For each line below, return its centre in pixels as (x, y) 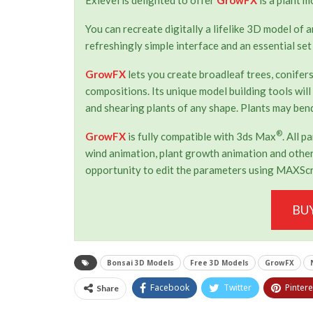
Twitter (238, 287)
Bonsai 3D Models (140, 262)
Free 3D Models (219, 262)
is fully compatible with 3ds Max (201, 136)
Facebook (170, 287)
